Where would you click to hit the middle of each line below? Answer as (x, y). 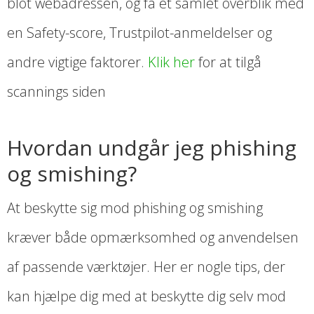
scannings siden (56, 92)
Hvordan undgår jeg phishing (152, 148)
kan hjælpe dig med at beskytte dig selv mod (146, 296)
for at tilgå (228, 62)
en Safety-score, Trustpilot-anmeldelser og (139, 33)
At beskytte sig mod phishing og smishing (135, 208)
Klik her (171, 62)
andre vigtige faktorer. (77, 62)
